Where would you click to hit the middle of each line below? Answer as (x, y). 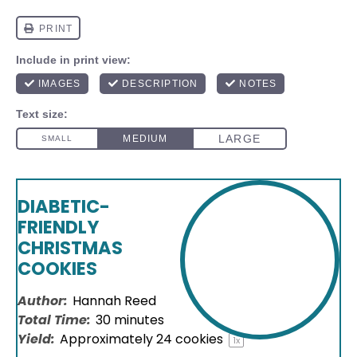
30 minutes (130, 320)
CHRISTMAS (70, 248)
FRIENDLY (59, 227)
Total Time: (54, 320)
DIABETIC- (64, 206)
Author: (43, 301)
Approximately (108, 339)
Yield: (36, 339)
